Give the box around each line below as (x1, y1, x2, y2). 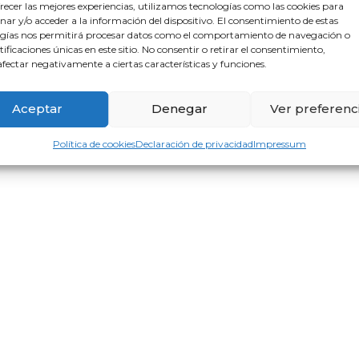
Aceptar (11, 101, 63, 116)
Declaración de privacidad (135, 137, 253, 150)
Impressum (253, 137, 306, 150)
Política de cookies (53, 137, 135, 150)
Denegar (151, 101, 208, 116)
